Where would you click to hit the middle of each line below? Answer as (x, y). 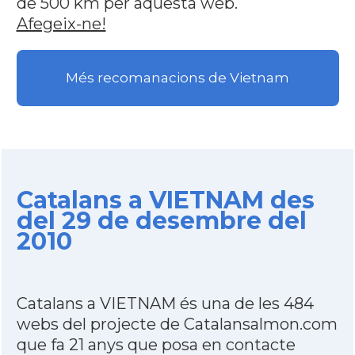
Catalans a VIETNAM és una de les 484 (165, 303)
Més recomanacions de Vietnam (177, 78)
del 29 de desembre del (161, 221)
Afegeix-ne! (61, 24)
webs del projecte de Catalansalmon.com (177, 324)
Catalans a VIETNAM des (165, 200)
